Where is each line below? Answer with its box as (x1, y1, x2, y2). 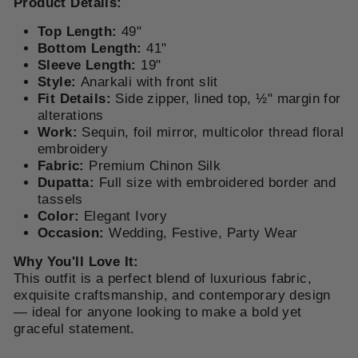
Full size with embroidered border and (94, 175, 336, 191)
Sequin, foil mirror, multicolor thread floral (78, 125, 344, 141)
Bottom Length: (38, 41, 142, 57)
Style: (38, 74, 77, 90)
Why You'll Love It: (14, 254, 139, 270)
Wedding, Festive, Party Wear (104, 225, 298, 241)
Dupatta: (38, 175, 95, 191)
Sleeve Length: (38, 58, 137, 74)
